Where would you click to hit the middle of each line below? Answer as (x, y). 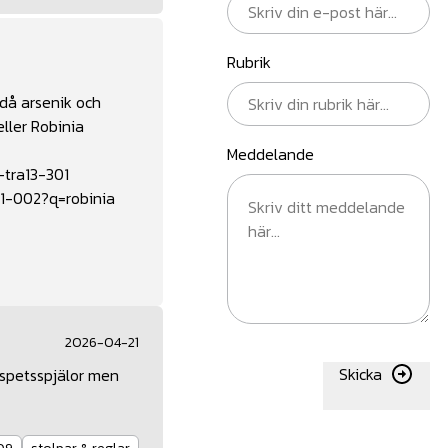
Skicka (360, 374)
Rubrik (249, 62)
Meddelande (270, 154)
